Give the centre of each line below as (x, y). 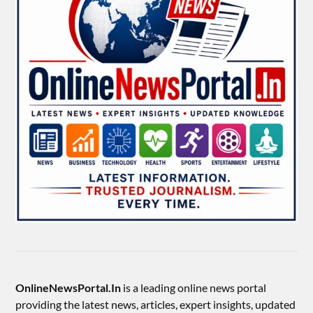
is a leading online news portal (194, 287)
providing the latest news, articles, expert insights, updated (156, 304)
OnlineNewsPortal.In (68, 287)
